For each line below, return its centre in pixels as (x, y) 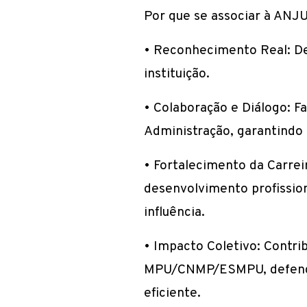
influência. (174, 212)
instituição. (176, 74)
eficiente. (172, 293)
